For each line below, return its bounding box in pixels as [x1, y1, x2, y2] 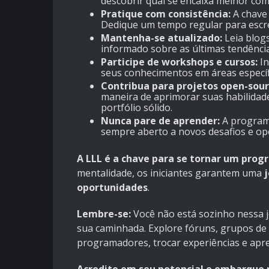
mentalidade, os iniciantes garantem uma [77, 166, 264, 180]
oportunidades [77, 181, 148, 195]
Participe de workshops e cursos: [101, 55, 258, 69]
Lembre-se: [77, 207, 131, 221]
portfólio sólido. [101, 101, 172, 115]
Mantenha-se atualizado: [101, 31, 222, 45]
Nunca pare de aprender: [101, 114, 220, 128]
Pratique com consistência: [101, 7, 231, 21]
